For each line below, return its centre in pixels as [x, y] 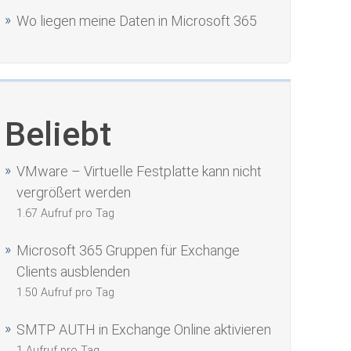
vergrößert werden [74, 192]
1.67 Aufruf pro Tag [66, 213]
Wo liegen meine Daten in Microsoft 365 [137, 21]
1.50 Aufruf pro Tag [66, 293]
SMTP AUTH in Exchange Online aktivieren [144, 329]
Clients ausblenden [74, 271]
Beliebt [58, 134]
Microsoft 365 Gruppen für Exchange [128, 250]
